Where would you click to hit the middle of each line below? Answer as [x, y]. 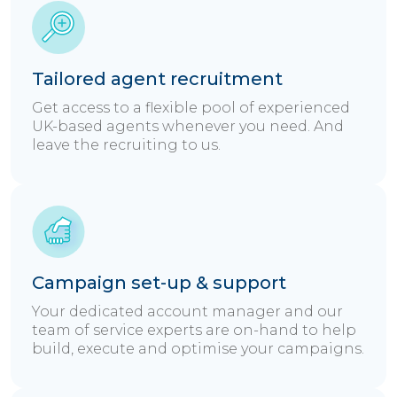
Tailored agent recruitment [157, 79]
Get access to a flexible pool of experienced [191, 108]
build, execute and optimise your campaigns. [198, 349]
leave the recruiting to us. [126, 145]
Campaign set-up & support [159, 283]
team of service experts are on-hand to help [194, 331]
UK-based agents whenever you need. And [188, 127]
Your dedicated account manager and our [187, 312]
